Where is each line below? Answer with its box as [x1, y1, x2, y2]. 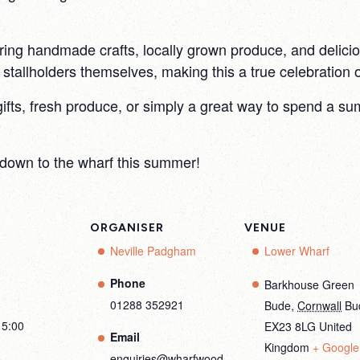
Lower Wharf [264, 243, 329, 259]
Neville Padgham [110, 243, 196, 259]
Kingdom [264, 339, 309, 355]
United [319, 318, 352, 334]
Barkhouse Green [264, 276, 354, 292]
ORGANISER [90, 221, 164, 235]
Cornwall [297, 297, 342, 313]
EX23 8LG [264, 318, 316, 334]
